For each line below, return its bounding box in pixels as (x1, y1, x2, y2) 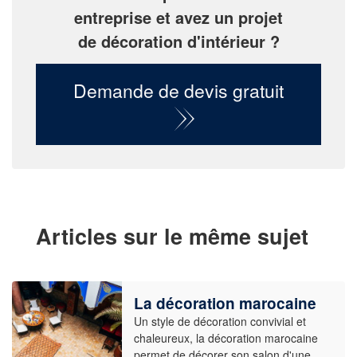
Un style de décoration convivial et (133, 313, 306, 330)
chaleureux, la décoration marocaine (133, 330, 318, 347)
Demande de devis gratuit (73, 76, 284, 104)
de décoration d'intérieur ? (77, 29, 280, 53)
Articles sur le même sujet (36, 220, 308, 251)
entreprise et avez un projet (74, 6, 283, 29)
